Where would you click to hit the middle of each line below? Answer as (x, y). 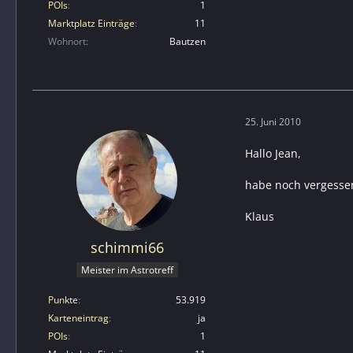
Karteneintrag (78, 318)
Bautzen (188, 41)
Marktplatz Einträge (91, 23)
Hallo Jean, (273, 153)
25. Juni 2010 (273, 122)
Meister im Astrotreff (127, 269)
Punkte (63, 299)
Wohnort (67, 41)
